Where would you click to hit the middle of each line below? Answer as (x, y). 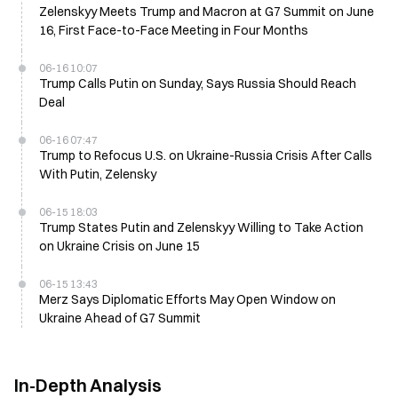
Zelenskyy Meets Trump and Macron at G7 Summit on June (207, 12)
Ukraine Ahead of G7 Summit (120, 318)
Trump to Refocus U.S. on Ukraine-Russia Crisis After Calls (206, 155)
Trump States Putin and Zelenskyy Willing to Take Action (201, 227)
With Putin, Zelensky (98, 174)
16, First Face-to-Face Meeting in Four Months (174, 30)
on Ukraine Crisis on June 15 (119, 246)
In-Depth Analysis (88, 385)
